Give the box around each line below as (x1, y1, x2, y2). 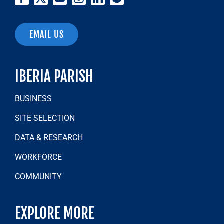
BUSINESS (14, 93, 52, 103)
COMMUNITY (14, 171, 62, 181)
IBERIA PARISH (14, 67, 93, 85)
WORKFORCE (14, 152, 62, 162)
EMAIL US (29, 28, 64, 40)
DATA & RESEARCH (14, 132, 83, 142)
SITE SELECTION (14, 113, 75, 123)
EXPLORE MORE (14, 204, 94, 222)
